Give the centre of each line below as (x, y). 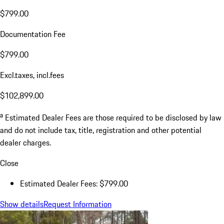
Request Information (77, 204)
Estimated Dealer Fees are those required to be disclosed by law (113, 117)
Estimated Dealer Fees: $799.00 (74, 183)
